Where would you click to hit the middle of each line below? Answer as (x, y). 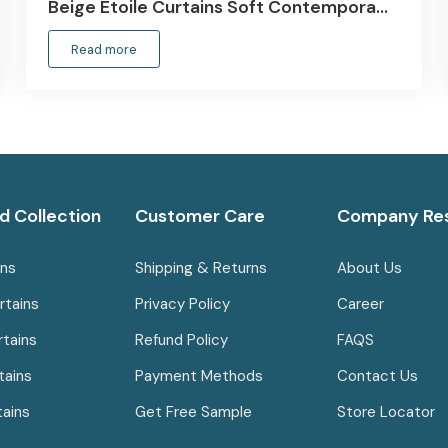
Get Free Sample (193, 412)
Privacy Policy (182, 304)
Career (361, 304)
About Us (370, 268)
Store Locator (386, 412)
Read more (103, 49)
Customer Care (199, 216)
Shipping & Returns (200, 268)
